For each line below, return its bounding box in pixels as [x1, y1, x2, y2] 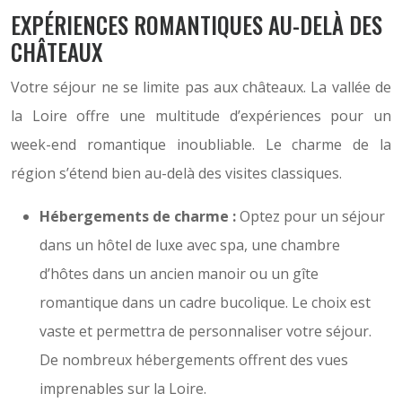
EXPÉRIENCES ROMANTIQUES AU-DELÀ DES [11, 8, 382, 41]
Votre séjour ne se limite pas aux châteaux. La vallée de [11, 77, 391, 97]
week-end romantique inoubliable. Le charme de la [11, 135, 391, 154]
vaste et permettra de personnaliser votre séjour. [39, 321, 371, 341]
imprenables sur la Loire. [39, 379, 206, 398]
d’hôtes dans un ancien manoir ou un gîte [39, 264, 319, 284]
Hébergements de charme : [39, 206, 240, 226]
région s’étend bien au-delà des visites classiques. [11, 163, 342, 183]
